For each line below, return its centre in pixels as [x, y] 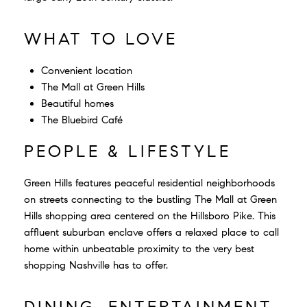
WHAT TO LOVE [101, 39]
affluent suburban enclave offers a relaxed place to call [151, 232]
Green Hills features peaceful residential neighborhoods [149, 183]
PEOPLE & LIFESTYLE [127, 151]
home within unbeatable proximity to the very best [139, 248]
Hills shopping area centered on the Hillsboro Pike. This [150, 216]
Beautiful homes [79, 103]
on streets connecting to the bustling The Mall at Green [150, 199]
